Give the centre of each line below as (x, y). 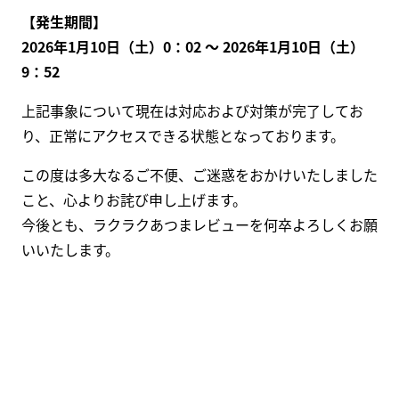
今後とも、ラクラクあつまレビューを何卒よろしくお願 (199, 224)
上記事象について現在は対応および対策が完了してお (192, 110)
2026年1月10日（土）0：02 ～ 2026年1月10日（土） (193, 46)
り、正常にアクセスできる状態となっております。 (183, 135)
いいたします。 (70, 249)
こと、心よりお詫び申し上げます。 (134, 199)
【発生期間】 (64, 21)
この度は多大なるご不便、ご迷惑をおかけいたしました (199, 174)
